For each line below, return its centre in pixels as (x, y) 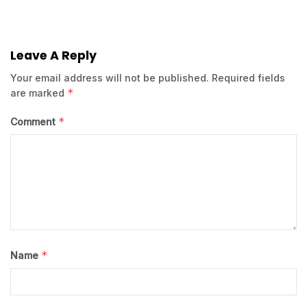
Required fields (248, 77)
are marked (39, 93)
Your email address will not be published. (110, 77)
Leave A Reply (53, 55)
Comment (34, 121)
